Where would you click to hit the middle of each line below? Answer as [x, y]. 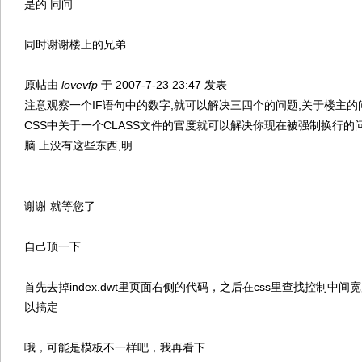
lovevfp [80, 85]
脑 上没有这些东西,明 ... [85, 145]
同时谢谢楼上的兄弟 [75, 44]
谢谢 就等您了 [60, 206]
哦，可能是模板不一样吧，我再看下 [115, 347]
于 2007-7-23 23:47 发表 [164, 85]
